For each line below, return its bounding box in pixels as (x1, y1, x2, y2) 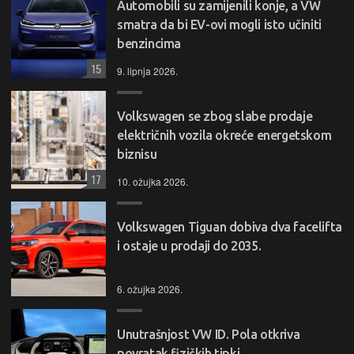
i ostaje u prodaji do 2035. (117, 238, 262, 253)
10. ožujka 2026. (117, 174, 188, 188)
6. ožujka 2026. (117, 281, 183, 296)
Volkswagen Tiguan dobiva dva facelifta (117, 219, 342, 234)
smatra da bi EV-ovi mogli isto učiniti (117, 17, 322, 32)
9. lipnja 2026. (117, 63, 178, 77)
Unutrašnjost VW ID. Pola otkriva (117, 326, 300, 341)
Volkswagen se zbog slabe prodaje (117, 108, 313, 123)
